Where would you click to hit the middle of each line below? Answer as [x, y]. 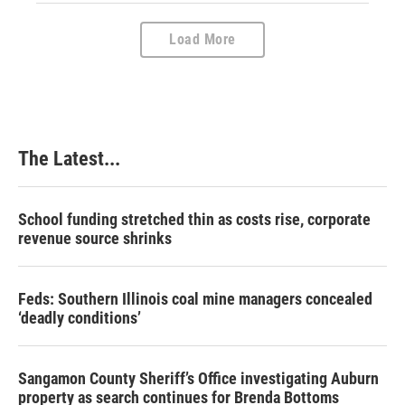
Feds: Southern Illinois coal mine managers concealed [195, 298]
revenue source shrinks [95, 238]
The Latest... [69, 158]
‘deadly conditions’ [80, 317]
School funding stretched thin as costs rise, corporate [194, 219]
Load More [202, 39]
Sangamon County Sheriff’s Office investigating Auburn [198, 378]
